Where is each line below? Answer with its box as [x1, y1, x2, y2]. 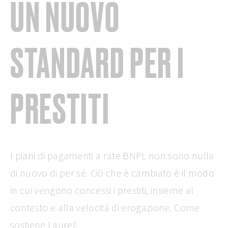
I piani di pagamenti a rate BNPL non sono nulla [10, 149, 214, 162]
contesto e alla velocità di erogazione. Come [10, 201, 200, 214]
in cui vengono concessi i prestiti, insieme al [10, 184, 194, 197]
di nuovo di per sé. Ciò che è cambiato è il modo [10, 166, 214, 180]
